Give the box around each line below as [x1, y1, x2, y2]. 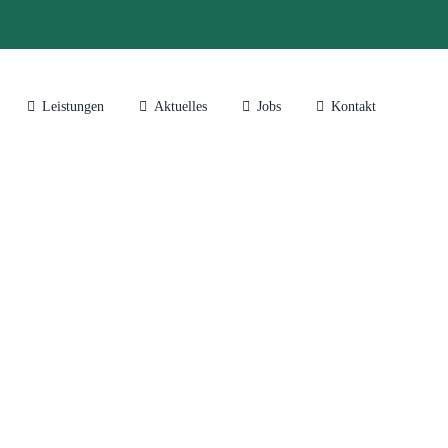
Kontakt [331, 99, 376, 114]
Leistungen [42, 99, 104, 114]
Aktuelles [154, 99, 207, 114]
